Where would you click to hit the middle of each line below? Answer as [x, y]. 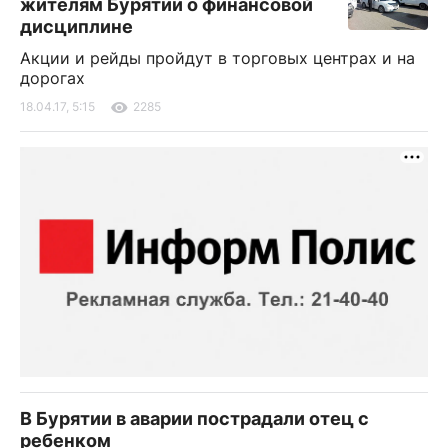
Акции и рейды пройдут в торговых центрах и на [217, 58]
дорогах [52, 78]
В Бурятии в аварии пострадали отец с [194, 418]
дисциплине [76, 26]
